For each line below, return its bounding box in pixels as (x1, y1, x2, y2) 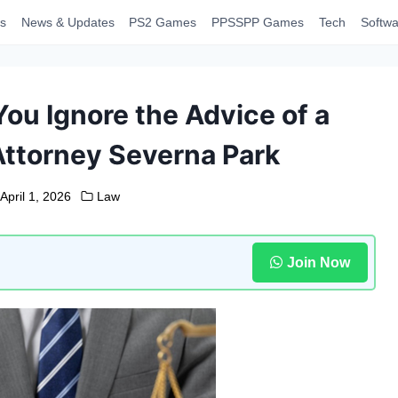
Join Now (286, 254, 350, 270)
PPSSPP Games (211, 15, 305, 29)
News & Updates (20, 15, 115, 29)
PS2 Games (129, 15, 197, 29)
